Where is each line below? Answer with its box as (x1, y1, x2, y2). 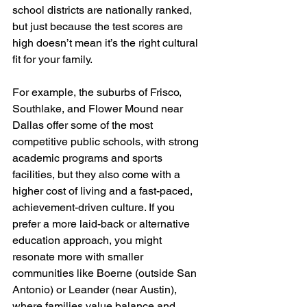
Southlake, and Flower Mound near (12, 101, 186, 115)
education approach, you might (12, 233, 164, 247)
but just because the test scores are (12, 19, 186, 33)
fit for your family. (12, 52, 93, 66)
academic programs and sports (12, 151, 165, 164)
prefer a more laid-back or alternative (12, 217, 193, 230)
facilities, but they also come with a (12, 167, 183, 181)
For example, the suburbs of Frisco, (12, 85, 184, 99)
